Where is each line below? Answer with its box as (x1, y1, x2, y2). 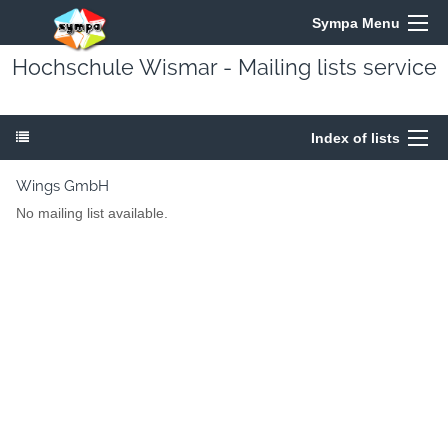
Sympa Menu (312, 15, 400, 31)
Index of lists (311, 130, 400, 146)
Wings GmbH (16, 177, 109, 195)
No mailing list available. (16, 206, 168, 222)
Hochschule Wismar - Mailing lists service (11, 55, 437, 80)
